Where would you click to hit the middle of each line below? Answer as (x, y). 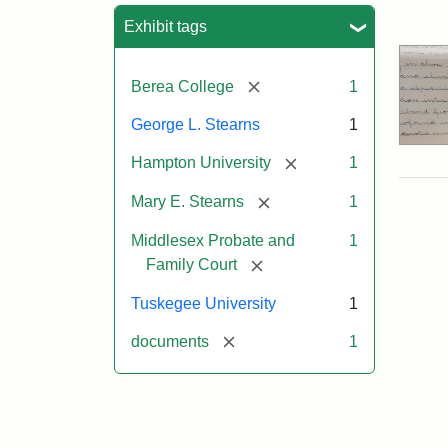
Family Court (191, 264)
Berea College (182, 86)
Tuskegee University (203, 303)
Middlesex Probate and (213, 240)
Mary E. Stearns (187, 202)
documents (170, 341)
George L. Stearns (195, 125)
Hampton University (201, 163)
